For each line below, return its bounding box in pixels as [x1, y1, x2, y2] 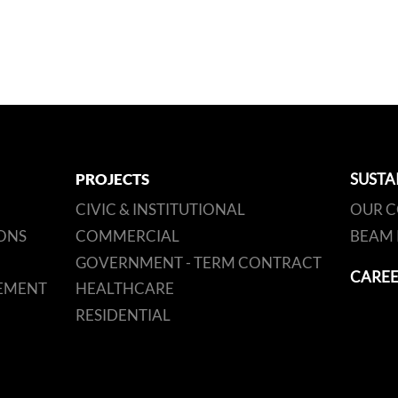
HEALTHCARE [76, 282, 174, 298]
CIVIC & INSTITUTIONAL [76, 203, 245, 219]
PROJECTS [76, 171, 149, 187]
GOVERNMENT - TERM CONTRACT [76, 255, 322, 271]
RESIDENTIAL [76, 307, 171, 323]
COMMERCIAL [76, 228, 179, 244]
